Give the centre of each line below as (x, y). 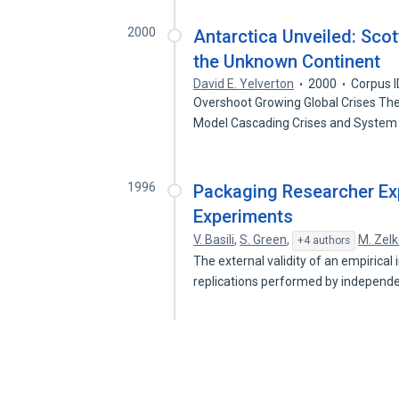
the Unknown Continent (287, 61)
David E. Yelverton (244, 84)
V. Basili (214, 240)
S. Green (264, 240)
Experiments (244, 216)
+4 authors (324, 240)
